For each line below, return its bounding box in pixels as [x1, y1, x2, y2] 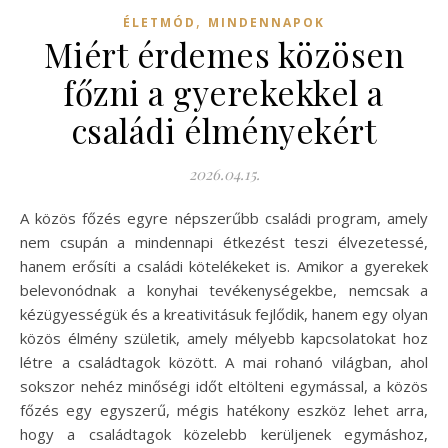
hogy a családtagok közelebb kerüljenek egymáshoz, [20, 424, 428, 445]
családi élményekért [70, 108, 378, 153]
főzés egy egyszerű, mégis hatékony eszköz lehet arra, [20, 400, 428, 421]
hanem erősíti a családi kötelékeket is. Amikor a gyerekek [20, 256, 428, 277]
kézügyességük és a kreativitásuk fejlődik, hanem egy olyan [20, 304, 428, 325]
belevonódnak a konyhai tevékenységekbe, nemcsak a [20, 280, 428, 301]
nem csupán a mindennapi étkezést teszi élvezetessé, [20, 232, 428, 253]
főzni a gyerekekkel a [64, 70, 384, 115]
